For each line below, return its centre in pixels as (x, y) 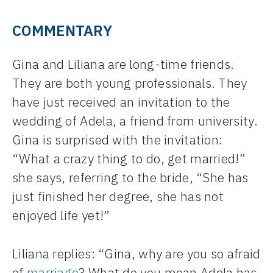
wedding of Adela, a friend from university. (135, 121)
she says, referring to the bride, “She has (130, 178)
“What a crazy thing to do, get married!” (129, 159)
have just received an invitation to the (121, 102)
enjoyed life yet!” (61, 215)
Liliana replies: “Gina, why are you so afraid (136, 253)
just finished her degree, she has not (118, 197)
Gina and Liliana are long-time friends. (123, 64)
